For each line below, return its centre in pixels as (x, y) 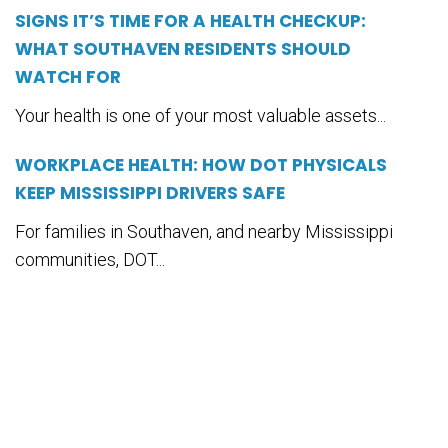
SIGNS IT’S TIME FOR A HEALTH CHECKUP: (190, 21)
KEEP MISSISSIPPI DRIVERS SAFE (150, 193)
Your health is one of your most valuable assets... (200, 116)
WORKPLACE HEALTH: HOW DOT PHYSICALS (201, 165)
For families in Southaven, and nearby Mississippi (204, 232)
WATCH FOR (68, 77)
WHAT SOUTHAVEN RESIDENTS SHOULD (183, 49)
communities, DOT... (90, 260)
